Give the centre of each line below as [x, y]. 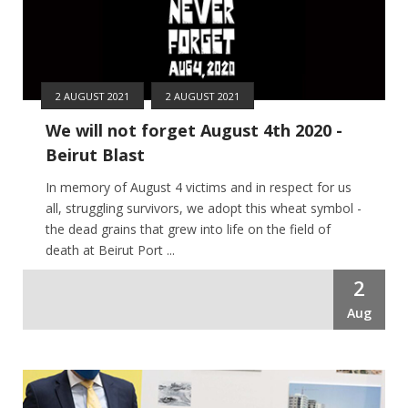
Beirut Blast [95, 154]
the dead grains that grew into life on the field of [188, 229]
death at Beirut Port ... [110, 250]
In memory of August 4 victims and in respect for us [199, 187]
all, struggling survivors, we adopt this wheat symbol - [204, 208]
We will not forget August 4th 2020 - [194, 130]
